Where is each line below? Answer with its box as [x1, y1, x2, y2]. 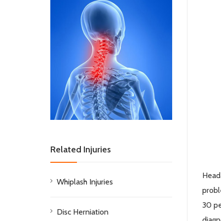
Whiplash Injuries [57, 177, 113, 186]
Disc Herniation [57, 207, 109, 217]
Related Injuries [50, 144, 111, 155]
